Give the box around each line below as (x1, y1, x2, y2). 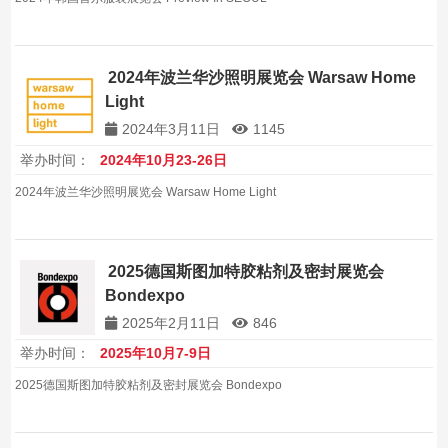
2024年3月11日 (122, 120, 221, 137)
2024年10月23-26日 (100, 151, 228, 168)
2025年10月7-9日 (100, 345, 212, 362)
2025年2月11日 (122, 314, 221, 331)
